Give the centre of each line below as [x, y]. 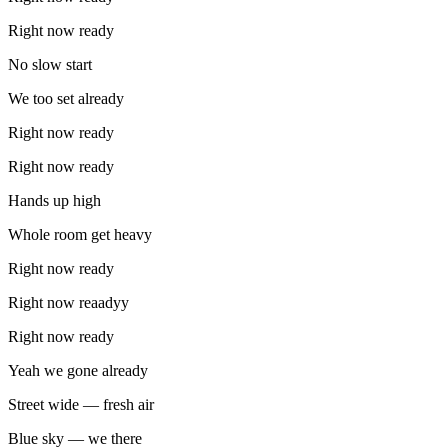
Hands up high [54, 201]
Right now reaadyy [68, 303]
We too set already [66, 99]
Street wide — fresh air [81, 405]
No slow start [50, 65]
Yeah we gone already [78, 371]
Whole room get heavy [80, 235]
